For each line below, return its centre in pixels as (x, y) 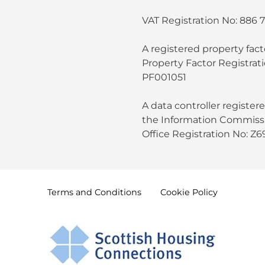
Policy (205, 192)
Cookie (176, 192)
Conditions (118, 192)
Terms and (71, 192)
